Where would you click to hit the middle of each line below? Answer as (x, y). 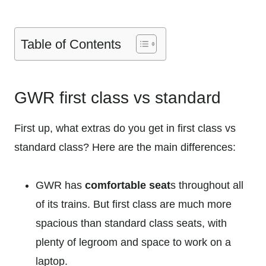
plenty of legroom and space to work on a (133, 242)
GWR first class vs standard (118, 97)
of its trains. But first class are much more (134, 204)
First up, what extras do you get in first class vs (125, 128)
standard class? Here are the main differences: (126, 147)
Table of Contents (71, 44)
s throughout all (207, 185)
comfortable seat (126, 185)
